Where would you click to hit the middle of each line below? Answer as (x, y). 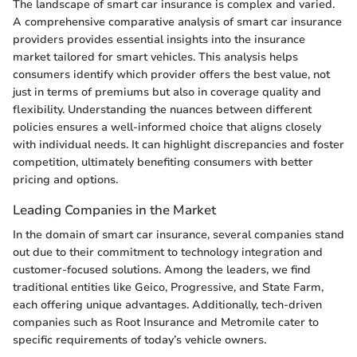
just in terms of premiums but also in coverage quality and (167, 92)
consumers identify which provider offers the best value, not (171, 74)
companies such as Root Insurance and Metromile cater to (166, 322)
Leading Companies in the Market (114, 210)
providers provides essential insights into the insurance (159, 39)
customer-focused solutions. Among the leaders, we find (162, 270)
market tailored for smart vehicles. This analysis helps (155, 57)
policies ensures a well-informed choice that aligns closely (167, 127)
